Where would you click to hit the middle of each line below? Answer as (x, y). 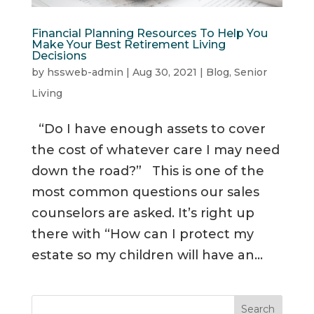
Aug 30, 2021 (164, 73)
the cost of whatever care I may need (155, 150)
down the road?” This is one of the (148, 171)
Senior (250, 73)
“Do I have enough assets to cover (148, 129)
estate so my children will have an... (147, 255)
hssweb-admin (85, 73)
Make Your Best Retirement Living (128, 45)
